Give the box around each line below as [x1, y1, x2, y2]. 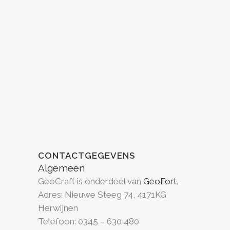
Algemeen [38, 162, 85, 174]
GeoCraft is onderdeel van [38, 176, 143, 186]
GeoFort [143, 176, 177, 186]
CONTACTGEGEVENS [38, 150, 135, 161]
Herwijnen [38, 203, 78, 213]
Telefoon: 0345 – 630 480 [38, 216, 139, 226]
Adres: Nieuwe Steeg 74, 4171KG [38, 189, 166, 200]
